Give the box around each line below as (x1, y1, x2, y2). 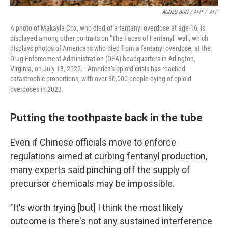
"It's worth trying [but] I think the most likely (10, 202, 183, 213)
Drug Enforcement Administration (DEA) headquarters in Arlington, (10, 54, 195, 63)
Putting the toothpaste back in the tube (10, 111, 203, 124)
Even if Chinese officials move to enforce (10, 137, 176, 148)
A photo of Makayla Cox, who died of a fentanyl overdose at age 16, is (10, 24, 205, 32)
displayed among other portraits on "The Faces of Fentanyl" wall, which (10, 34, 208, 42)
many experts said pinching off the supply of (10, 164, 190, 175)
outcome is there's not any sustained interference (10, 216, 212, 226)
